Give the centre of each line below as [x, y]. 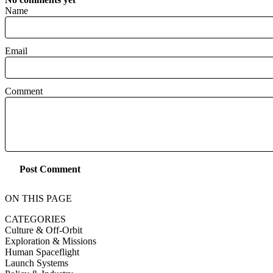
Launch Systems [37, 263]
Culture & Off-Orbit [44, 230]
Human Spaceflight [42, 252]
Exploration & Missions [51, 241]
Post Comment [50, 169]
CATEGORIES [35, 219]
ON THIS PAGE [38, 198]
